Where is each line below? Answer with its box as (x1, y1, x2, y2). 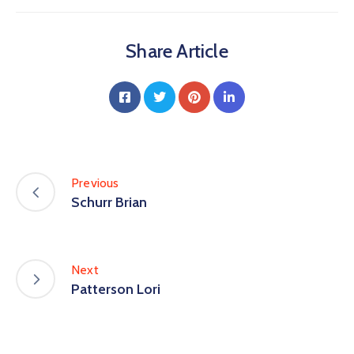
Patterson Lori (71, 280, 160, 298)
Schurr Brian (71, 193, 147, 211)
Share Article (126, 40, 228, 63)
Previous (71, 175, 119, 190)
